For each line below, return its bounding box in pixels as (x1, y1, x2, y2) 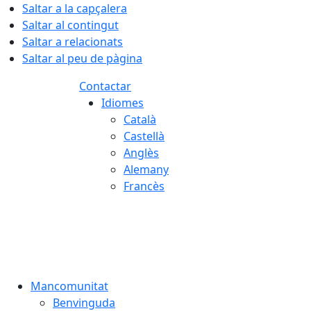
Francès (124, 178, 165, 194)
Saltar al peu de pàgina (22, 51, 142, 66)
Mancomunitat (31, 278, 108, 294)
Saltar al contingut (22, 17, 119, 33)
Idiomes (101, 95, 144, 110)
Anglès (124, 145, 159, 160)
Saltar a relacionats (22, 34, 123, 49)
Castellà (124, 128, 165, 144)
